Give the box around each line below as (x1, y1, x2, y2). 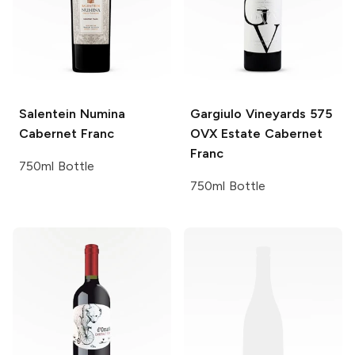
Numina (76, 105, 125, 121)
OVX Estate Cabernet (190, 125, 323, 141)
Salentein (19, 105, 76, 121)
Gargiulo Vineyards (190, 105, 306, 121)
